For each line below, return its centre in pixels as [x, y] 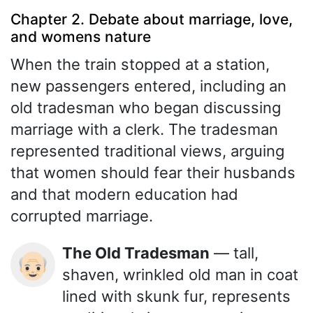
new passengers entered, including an [148, 86]
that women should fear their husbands [153, 172]
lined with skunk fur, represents [176, 296]
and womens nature [81, 37]
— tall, [234, 253]
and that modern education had [124, 194]
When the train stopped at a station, [140, 64]
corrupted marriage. [82, 216]
